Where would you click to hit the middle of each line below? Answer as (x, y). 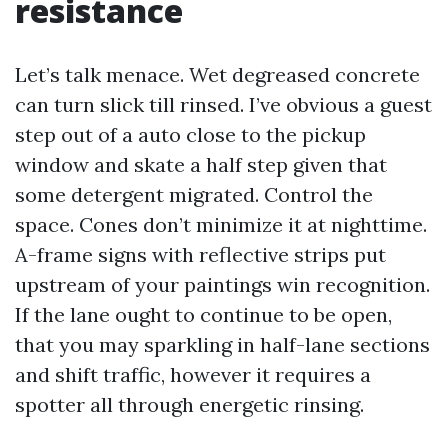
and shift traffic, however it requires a (193, 374)
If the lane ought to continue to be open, (203, 314)
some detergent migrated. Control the (194, 194)
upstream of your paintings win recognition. (222, 284)
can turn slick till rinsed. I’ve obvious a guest (223, 104)
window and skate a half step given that (201, 164)
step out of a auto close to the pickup (190, 134)
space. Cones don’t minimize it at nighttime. (221, 224)
